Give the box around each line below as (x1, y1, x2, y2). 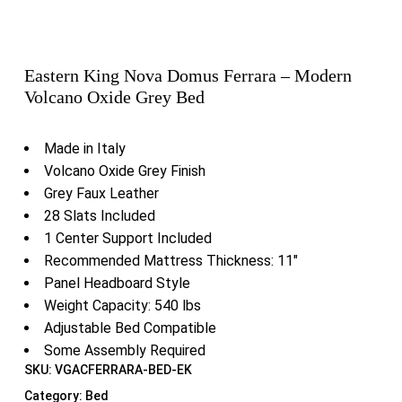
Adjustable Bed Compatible (43, 319, 216, 337)
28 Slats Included (43, 207, 155, 225)
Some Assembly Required (43, 342, 205, 360)
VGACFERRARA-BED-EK (54, 363, 192, 378)
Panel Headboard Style (43, 275, 190, 293)
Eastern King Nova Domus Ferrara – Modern (23, 66, 352, 85)
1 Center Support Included (43, 230, 212, 248)
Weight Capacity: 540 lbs (43, 297, 201, 315)
